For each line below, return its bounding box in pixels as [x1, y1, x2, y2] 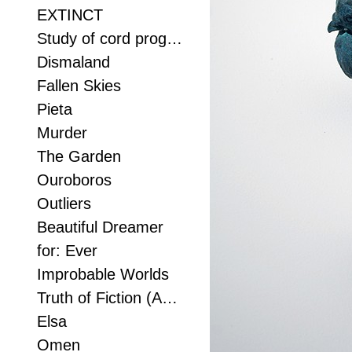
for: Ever [37, 242, 97, 259]
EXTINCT [37, 6, 103, 24]
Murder [37, 124, 87, 141]
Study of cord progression [167, 30, 182, 47]
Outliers [37, 195, 91, 212]
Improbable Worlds [37, 266, 169, 283]
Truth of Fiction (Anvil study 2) [162, 289, 178, 306]
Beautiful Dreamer [37, 218, 163, 236]
